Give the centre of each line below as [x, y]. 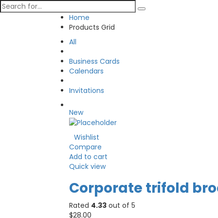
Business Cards [94, 61]
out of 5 [121, 206]
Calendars [86, 71]
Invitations [87, 91]
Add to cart [88, 157]
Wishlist [87, 137]
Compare [85, 147]
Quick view [87, 167]
